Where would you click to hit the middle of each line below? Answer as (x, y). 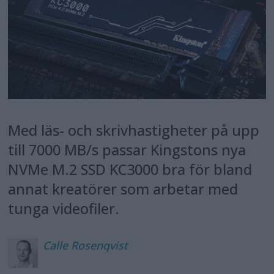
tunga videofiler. (64, 208)
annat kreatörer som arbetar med (123, 189)
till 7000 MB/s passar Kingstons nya (127, 150)
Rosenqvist (99, 245)
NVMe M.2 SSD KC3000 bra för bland (130, 169)
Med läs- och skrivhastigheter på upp (134, 130)
